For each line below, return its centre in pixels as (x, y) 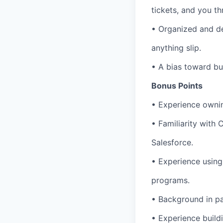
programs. (170, 180)
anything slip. (176, 48)
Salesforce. (172, 142)
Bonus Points (177, 86)
